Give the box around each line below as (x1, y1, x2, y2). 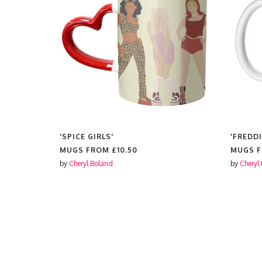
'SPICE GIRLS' (60, 132, 113, 141)
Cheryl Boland (69, 159, 113, 168)
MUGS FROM (60, 146, 112, 154)
